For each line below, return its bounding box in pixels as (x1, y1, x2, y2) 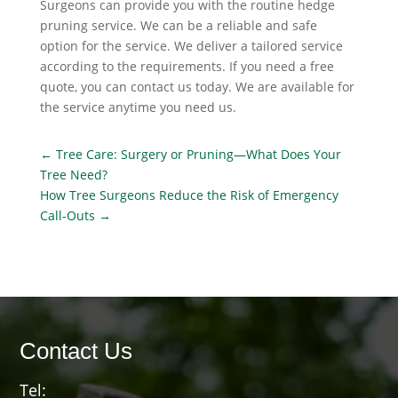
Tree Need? (39, 165, 107, 183)
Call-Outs (39, 206, 95, 224)
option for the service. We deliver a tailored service (39, 36, 343, 54)
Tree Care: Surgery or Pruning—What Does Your (55, 145, 341, 163)
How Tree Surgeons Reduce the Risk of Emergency (39, 186, 338, 203)
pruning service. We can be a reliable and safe (39, 16, 317, 34)
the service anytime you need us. (39, 98, 236, 115)
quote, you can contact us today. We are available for (39, 77, 354, 95)
